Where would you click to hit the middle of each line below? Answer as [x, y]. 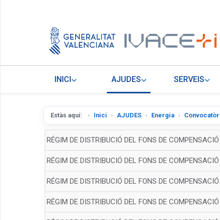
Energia [163, 115]
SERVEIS [189, 80]
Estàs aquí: [67, 115]
